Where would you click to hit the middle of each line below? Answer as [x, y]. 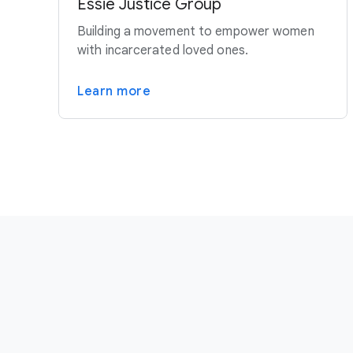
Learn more [114, 91]
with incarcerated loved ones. [163, 50]
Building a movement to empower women [196, 31]
